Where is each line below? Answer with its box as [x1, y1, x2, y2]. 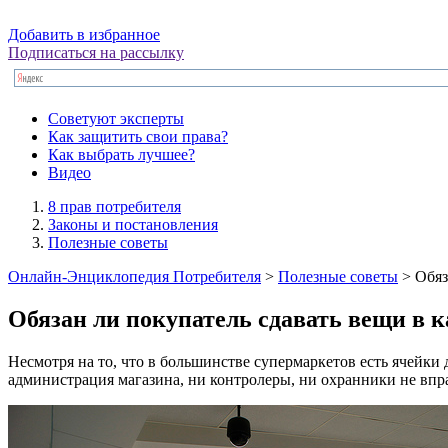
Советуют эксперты [48, 110, 184, 127]
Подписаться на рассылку [8, 44, 184, 61]
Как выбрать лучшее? [48, 146, 195, 163]
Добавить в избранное [8, 26, 160, 43]
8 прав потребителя [48, 198, 181, 215]
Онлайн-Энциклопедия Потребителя [8, 268, 261, 285]
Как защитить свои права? [48, 128, 228, 145]
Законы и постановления [48, 216, 218, 233]
